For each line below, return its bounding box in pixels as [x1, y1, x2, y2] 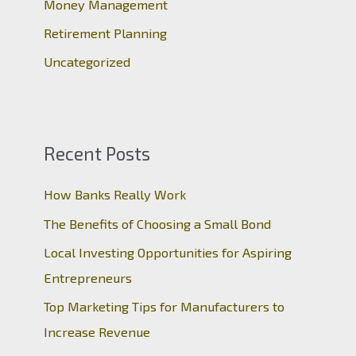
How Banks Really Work [44, 187, 187, 203]
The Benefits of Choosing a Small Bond [44, 215, 272, 231]
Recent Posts [44, 141, 151, 164]
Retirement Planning [44, 25, 168, 41]
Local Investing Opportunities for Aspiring [44, 244, 292, 260]
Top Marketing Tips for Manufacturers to [44, 298, 285, 314]
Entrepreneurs [44, 269, 133, 285]
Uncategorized [44, 54, 131, 70]
